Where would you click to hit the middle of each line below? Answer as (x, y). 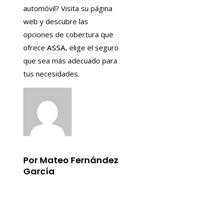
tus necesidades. (51, 74)
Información (52, 197)
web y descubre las (56, 22)
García (39, 171)
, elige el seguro (92, 48)
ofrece (35, 48)
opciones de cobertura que (68, 35)
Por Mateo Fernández (71, 160)
